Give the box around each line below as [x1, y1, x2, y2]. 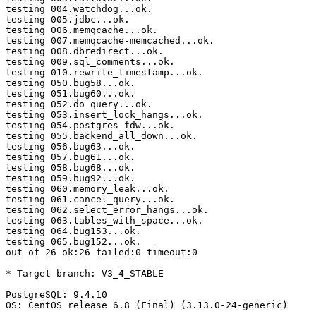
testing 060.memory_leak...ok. [6, 183, 169, 195]
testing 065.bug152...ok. [6, 236, 141, 248]
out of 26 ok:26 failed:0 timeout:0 [6, 247, 197, 258]
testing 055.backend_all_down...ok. [6, 130, 197, 142]
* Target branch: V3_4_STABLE [6, 268, 164, 279]
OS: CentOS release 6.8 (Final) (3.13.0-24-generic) [6, 300, 288, 311]
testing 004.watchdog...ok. [6, 4, 152, 15]
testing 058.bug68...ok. [6, 162, 135, 174]
